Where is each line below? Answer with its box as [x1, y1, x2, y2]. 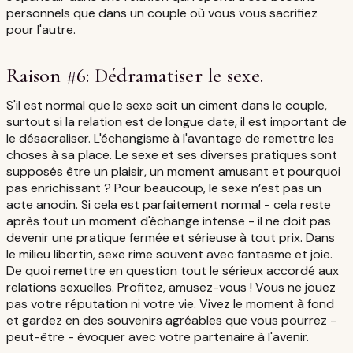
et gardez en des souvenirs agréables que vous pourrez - [6, 311, 336, 329]
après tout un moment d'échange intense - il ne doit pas [6, 212, 331, 229]
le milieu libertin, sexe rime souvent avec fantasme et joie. [6, 245, 333, 262]
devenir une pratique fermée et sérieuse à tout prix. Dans [6, 229, 335, 246]
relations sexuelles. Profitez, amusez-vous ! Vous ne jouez [6, 278, 336, 295]
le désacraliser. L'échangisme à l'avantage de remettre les [6, 129, 334, 147]
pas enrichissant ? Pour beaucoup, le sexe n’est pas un [6, 179, 321, 196]
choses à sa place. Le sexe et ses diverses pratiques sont [6, 146, 337, 163]
